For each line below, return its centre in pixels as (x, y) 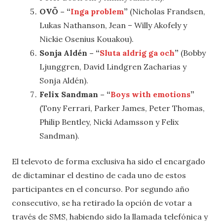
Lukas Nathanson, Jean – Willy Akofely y (113, 25)
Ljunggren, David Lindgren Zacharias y (113, 66)
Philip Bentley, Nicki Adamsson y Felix (109, 122)
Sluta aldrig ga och (137, 53)
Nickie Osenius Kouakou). (87, 39)
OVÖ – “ (55, 11)
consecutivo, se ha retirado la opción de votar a (102, 203)
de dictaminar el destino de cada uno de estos (99, 175)
